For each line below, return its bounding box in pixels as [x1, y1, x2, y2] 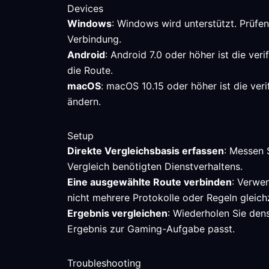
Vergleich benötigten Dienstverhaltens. [67, 160, 243, 172]
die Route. [67, 64, 113, 76]
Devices [67, 2, 103, 14]
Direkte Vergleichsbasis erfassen [67, 145, 224, 157]
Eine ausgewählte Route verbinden [67, 176, 232, 188]
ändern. [67, 95, 101, 107]
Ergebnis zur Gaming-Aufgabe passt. [67, 223, 235, 235]
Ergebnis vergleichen [67, 207, 168, 219]
